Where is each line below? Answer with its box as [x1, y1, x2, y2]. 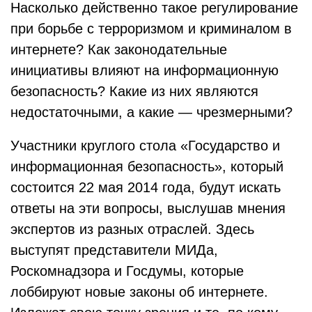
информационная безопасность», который [10, 159, 283, 174]
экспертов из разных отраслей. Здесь [10, 221, 254, 237]
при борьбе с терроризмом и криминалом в [10, 21, 292, 36]
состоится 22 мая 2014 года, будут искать [10, 180, 281, 195]
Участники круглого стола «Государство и [10, 138, 280, 153]
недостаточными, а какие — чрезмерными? [10, 104, 292, 120]
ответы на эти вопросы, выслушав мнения [10, 201, 286, 216]
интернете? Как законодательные [10, 42, 227, 57]
